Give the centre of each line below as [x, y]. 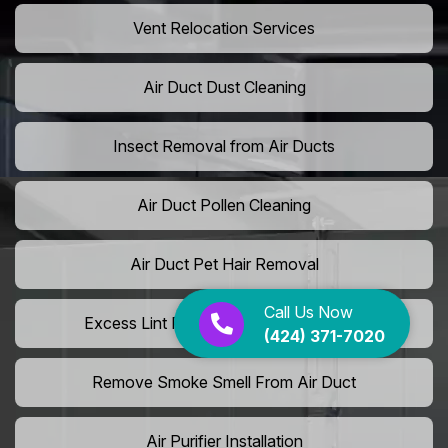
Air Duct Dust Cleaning [224, 87]
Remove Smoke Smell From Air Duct [224, 382]
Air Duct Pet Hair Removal [224, 264]
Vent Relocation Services [224, 28]
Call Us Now [308, 312]
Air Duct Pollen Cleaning [224, 205]
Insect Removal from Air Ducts [224, 146]
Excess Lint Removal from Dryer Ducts [224, 323]
